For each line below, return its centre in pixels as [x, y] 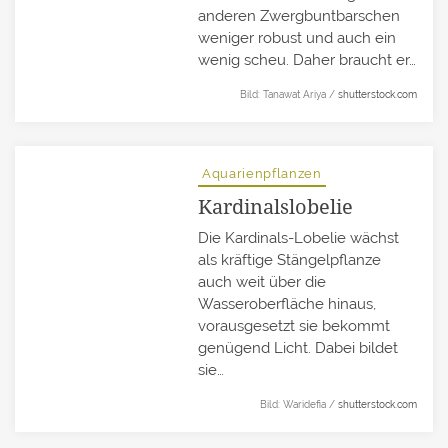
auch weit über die [262, 282]
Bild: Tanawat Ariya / [288, 95]
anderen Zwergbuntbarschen [299, 16]
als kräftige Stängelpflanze [290, 260]
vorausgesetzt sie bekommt [294, 326]
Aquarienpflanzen [262, 174]
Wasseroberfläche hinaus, [287, 304]
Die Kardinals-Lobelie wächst [299, 238]
